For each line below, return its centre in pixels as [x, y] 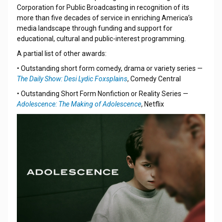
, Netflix [152, 104]
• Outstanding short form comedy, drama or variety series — [110, 68]
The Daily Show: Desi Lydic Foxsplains [72, 79]
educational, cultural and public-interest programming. [101, 38]
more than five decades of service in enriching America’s [105, 18]
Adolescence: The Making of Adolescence [79, 104]
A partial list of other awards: [61, 53]
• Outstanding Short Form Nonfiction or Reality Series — [102, 93]
